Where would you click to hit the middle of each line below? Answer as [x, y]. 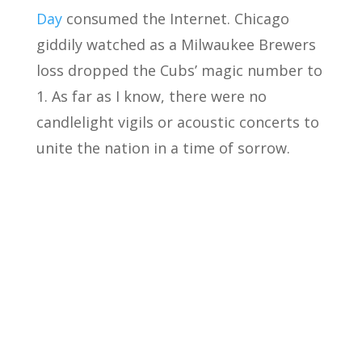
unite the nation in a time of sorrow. [163, 148]
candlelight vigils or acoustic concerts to [177, 122]
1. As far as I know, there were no [151, 96]
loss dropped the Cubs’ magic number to [179, 70]
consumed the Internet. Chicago [175, 19]
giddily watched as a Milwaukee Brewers [176, 44]
